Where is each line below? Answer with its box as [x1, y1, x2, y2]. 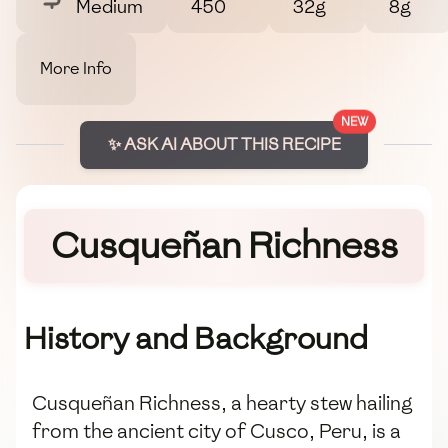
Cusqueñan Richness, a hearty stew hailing [32, 390, 413, 417]
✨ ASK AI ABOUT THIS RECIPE [107, 133, 341, 155]
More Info [40, 57, 112, 79]
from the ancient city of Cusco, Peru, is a [32, 418, 401, 445]
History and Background [24, 318, 368, 360]
